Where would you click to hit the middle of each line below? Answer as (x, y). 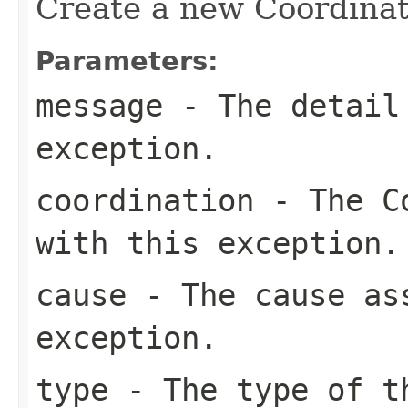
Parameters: (127, 61)
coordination (145, 200)
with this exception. (218, 243)
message (99, 105)
